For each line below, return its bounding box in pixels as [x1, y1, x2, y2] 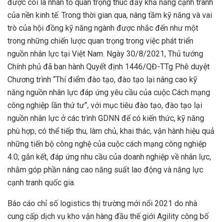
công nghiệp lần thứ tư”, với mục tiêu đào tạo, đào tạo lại [7, 101, 202, 111]
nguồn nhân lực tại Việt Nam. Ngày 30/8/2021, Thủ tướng [7, 49, 203, 59]
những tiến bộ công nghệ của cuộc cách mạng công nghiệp [7, 139, 207, 149]
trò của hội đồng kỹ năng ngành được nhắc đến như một [7, 23, 198, 33]
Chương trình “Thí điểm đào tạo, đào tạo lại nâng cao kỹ [7, 75, 197, 85]
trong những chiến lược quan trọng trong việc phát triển [7, 36, 193, 46]
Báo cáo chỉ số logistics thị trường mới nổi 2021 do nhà [7, 199, 197, 209]
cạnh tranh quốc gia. [7, 178, 75, 188]
